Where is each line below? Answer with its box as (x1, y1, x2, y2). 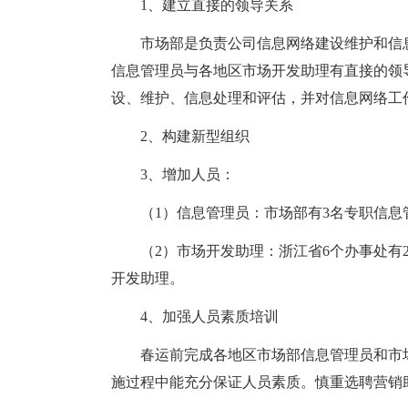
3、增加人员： (140, 167, 235, 182)
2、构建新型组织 (140, 128, 250, 144)
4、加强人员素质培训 (140, 309, 279, 324)
